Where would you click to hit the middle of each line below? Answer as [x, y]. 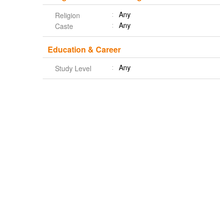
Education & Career [84, 49]
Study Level [73, 68]
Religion [68, 15]
